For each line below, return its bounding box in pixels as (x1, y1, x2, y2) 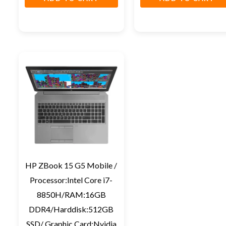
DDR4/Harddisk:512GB (29, 204, 114, 214)
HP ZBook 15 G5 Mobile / (25, 160, 118, 171)
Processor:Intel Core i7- (30, 175, 113, 185)
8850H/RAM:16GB (36, 190, 106, 200)
